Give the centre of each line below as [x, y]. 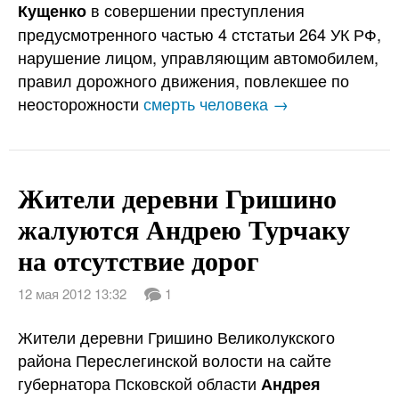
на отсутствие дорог [138, 260]
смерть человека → [216, 104]
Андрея [291, 384]
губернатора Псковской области [139, 383]
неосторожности [81, 104]
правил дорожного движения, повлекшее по [183, 81]
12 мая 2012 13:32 [72, 294]
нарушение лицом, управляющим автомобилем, [198, 57]
